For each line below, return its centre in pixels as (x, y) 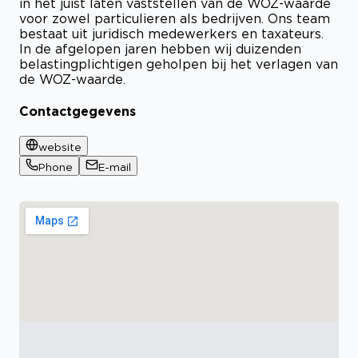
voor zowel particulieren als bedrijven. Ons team (175, 18)
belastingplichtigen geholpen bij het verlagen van (179, 64)
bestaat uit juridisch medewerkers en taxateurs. (171, 33)
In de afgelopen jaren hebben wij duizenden (160, 48)
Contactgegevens (78, 111)
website (60, 147)
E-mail (115, 167)
